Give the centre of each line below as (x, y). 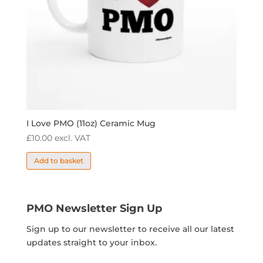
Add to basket (58, 160)
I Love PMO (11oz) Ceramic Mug (91, 124)
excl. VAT (72, 138)
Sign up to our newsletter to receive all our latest (130, 229)
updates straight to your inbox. (91, 242)
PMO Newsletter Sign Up (94, 208)
